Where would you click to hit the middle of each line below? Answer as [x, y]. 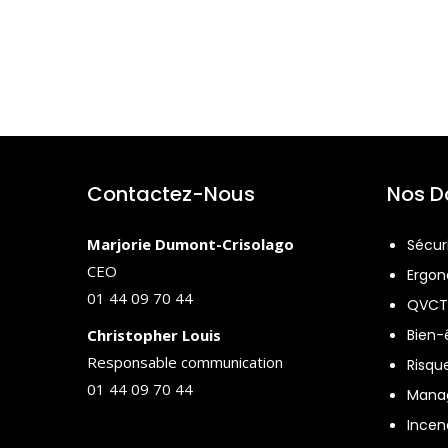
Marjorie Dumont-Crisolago [190, 244]
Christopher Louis [154, 335]
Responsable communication [185, 362]
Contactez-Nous [171, 194]
